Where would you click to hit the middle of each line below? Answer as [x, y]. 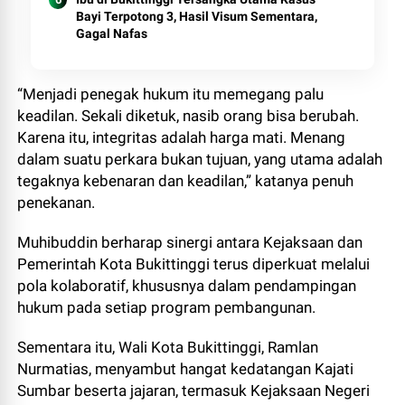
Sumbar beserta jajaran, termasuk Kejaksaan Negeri [194, 391]
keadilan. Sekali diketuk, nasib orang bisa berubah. [188, 116]
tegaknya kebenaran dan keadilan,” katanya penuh [186, 181]
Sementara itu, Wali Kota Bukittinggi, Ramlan [168, 347]
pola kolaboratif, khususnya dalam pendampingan [187, 286]
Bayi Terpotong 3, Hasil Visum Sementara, [197, 16]
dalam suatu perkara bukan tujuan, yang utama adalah [200, 159]
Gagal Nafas [112, 33]
